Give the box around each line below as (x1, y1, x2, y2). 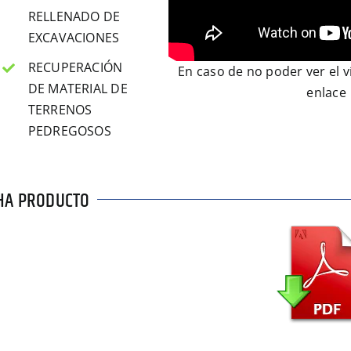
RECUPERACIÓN (27, 58, 123, 76)
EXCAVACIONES (27, 28, 120, 46)
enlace (306, 83, 346, 101)
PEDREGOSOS (27, 121, 111, 139)
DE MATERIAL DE (27, 79, 128, 97)
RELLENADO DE (27, 7, 121, 25)
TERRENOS (27, 100, 92, 118)
